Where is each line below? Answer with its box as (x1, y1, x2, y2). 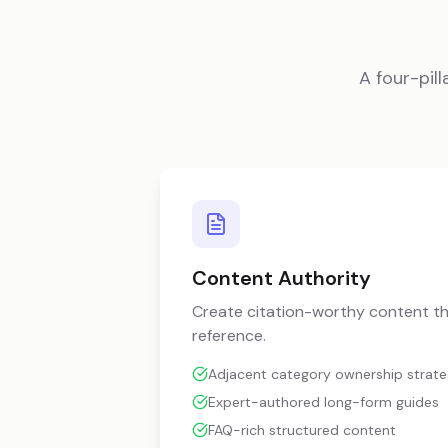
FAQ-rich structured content (208, 421, 396, 439)
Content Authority (192, 265, 371, 291)
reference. (192, 325, 266, 346)
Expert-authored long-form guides (208, 393, 439, 411)
